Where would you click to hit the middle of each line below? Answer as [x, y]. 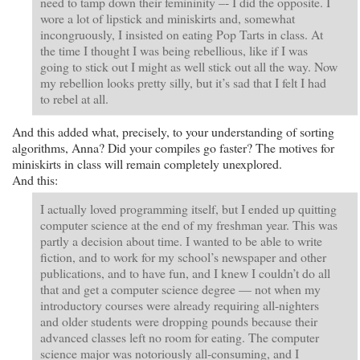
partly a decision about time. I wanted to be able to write [181, 240]
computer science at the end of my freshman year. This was [189, 224]
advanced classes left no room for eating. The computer [180, 337]
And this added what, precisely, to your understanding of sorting [173, 131]
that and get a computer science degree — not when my [180, 288]
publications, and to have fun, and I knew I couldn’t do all [185, 272]
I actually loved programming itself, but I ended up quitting [188, 208]
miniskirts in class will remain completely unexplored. [147, 163]
